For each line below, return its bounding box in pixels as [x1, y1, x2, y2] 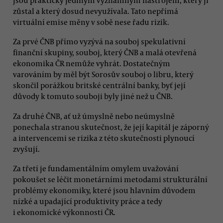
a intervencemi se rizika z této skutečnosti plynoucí [13, 132, 195, 143]
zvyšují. [13, 143, 40, 154]
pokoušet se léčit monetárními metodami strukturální [13, 174, 208, 184]
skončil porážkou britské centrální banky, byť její [13, 80, 186, 91]
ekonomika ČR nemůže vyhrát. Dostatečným [13, 58, 170, 69]
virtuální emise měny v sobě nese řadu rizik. [13, 16, 169, 27]
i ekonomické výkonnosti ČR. [13, 207, 115, 217]
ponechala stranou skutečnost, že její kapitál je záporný [13, 121, 209, 132]
